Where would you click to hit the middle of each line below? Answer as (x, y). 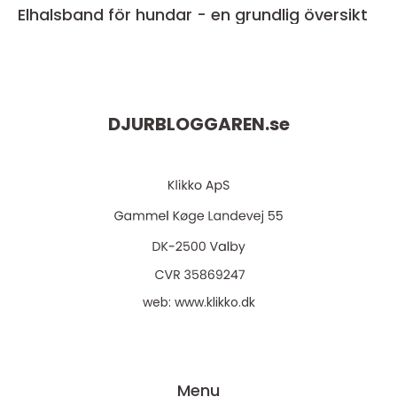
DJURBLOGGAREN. (188, 125)
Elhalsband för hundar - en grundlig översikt (193, 15)
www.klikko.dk (214, 303)
